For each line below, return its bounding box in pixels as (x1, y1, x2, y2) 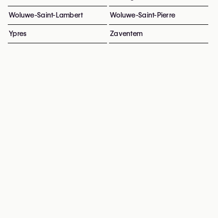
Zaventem (110, 30, 143, 37)
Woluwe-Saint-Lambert (9, 11, 83, 19)
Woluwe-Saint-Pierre (110, 11, 176, 19)
